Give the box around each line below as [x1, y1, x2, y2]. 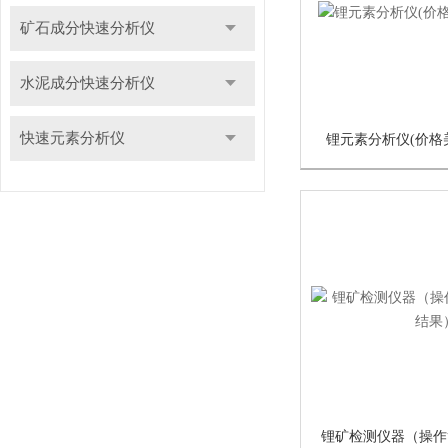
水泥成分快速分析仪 [19, 75, 155, 91]
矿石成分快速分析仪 [19, 20, 155, 36]
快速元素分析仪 [19, 130, 125, 146]
